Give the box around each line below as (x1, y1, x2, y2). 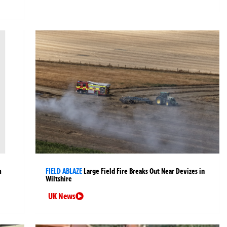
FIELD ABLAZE (46, 167, 83, 176)
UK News (48, 191, 76, 202)
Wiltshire (46, 174, 72, 184)
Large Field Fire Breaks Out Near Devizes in (84, 167, 205, 176)
